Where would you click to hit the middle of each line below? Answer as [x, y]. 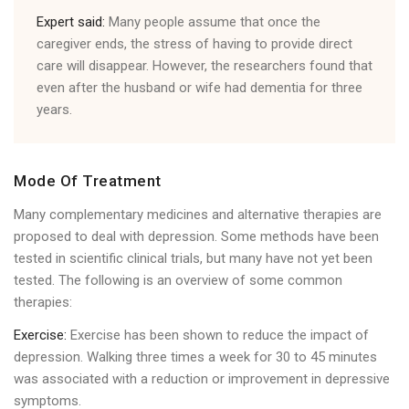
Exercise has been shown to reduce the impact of [218, 336]
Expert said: [71, 22]
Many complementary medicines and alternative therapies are [198, 215]
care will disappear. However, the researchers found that [204, 66]
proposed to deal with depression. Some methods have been [196, 237]
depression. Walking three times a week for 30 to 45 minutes [195, 357]
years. [54, 110]
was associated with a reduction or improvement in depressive [202, 379]
